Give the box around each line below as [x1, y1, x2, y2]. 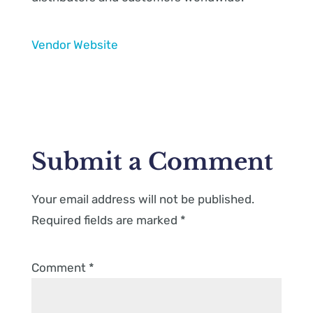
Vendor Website [31, 38, 118, 52]
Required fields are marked [31, 212, 180, 227]
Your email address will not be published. [31, 191, 254, 206]
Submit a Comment [31, 147, 273, 177]
